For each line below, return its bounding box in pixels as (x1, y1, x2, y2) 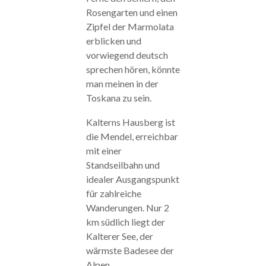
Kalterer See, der (85, 230, 153, 242)
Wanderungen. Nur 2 (85, 201, 169, 213)
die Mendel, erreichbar (85, 130, 178, 142)
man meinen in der (85, 77, 159, 89)
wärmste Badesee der (85, 244, 174, 256)
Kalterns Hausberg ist (85, 116, 175, 128)
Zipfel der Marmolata (85, 20, 174, 32)
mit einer (85, 144, 122, 156)
